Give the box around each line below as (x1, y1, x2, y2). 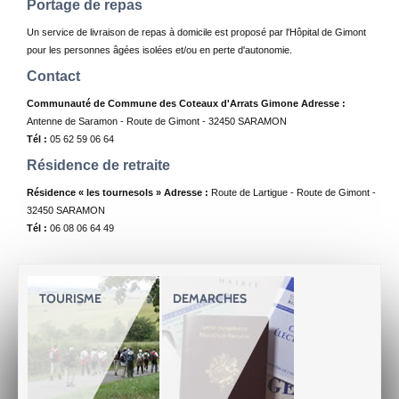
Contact (27, 69, 80, 84)
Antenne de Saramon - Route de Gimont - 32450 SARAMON (27, 116, 287, 126)
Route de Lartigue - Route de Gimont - (208, 187, 376, 198)
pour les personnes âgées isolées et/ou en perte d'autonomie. (27, 45, 292, 55)
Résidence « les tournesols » (27, 187, 161, 198)
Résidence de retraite (27, 158, 170, 173)
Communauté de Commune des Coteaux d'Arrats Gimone (27, 98, 298, 109)
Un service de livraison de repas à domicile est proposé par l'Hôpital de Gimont (27, 27, 366, 37)
